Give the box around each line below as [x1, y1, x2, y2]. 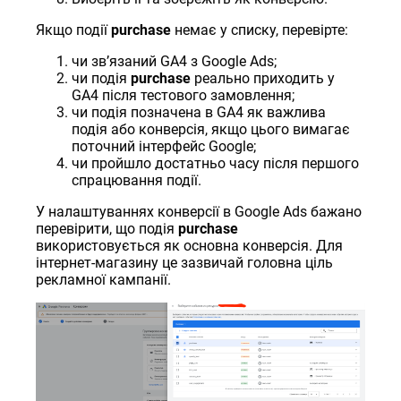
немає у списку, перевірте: [171, 21, 349, 39]
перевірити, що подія [36, 220, 179, 238]
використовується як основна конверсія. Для [36, 237, 344, 255]
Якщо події [36, 21, 112, 39]
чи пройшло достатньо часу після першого [72, 155, 360, 173]
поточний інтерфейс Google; [72, 138, 257, 156]
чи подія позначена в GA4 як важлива [72, 104, 327, 122]
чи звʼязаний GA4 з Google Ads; [72, 53, 277, 71]
